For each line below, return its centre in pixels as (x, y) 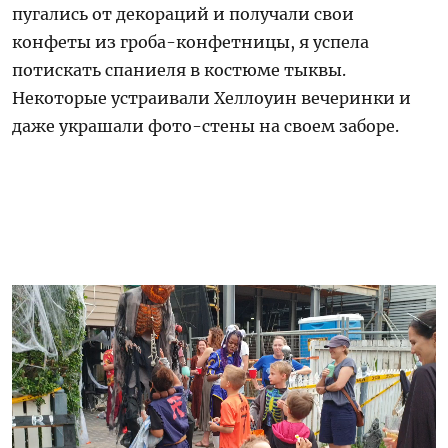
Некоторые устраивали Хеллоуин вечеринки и (212, 97)
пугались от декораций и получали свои (183, 13)
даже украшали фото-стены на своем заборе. (206, 125)
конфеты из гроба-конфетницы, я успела (191, 41)
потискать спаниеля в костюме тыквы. (179, 69)
